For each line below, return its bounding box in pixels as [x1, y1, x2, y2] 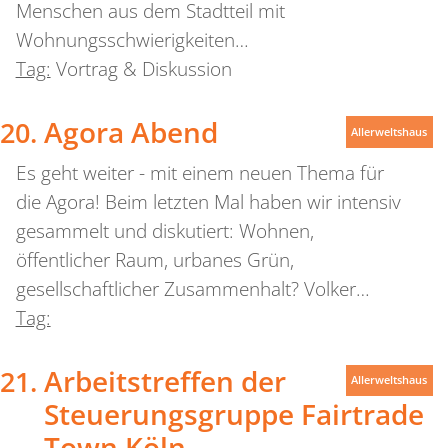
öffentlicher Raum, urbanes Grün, [15, 247, 294, 274]
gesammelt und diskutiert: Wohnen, [15, 218, 314, 245]
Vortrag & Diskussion [55, 56, 232, 83]
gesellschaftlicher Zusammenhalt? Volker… [15, 276, 370, 303]
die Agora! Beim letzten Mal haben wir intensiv [15, 189, 401, 216]
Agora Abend [43, 113, 218, 152]
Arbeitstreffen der [43, 361, 286, 400]
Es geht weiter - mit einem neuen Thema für [15, 160, 384, 187]
